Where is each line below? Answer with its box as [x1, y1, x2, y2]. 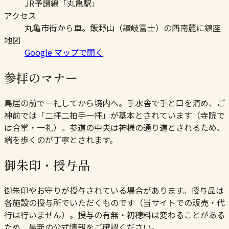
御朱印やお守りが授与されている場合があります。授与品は [4, 184, 224, 196]
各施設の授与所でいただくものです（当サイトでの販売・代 [4, 196, 225, 209]
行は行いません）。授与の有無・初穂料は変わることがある [4, 208, 225, 221]
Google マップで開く [25, 46, 103, 59]
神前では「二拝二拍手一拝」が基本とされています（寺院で [4, 108, 225, 121]
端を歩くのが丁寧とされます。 [4, 133, 118, 146]
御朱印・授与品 [4, 155, 90, 174]
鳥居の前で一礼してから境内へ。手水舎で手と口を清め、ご [4, 96, 225, 109]
